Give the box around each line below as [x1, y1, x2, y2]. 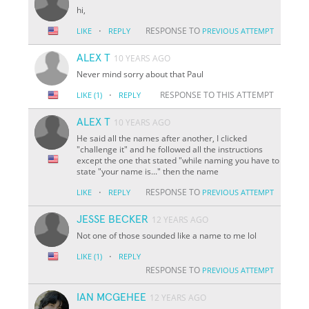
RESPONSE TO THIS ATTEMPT [159, 88, 274, 101]
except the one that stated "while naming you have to [77, 154, 280, 166]
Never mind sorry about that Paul [77, 68, 204, 80]
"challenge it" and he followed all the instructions [77, 143, 263, 155]
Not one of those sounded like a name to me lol [77, 229, 257, 241]
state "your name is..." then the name [77, 165, 219, 177]
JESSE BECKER [77, 213, 149, 225]
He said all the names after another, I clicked [77, 132, 248, 144]
